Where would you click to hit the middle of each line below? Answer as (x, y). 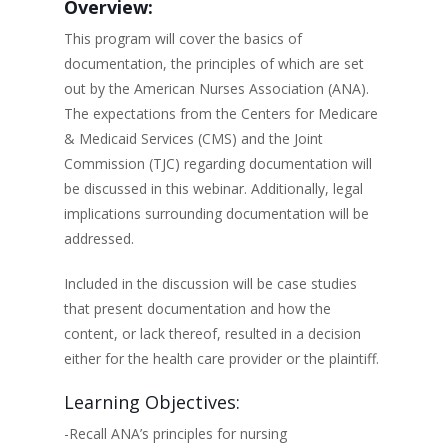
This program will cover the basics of (183, 38)
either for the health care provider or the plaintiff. (221, 358)
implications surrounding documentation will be (216, 213)
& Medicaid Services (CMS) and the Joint (193, 138)
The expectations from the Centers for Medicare (221, 113)
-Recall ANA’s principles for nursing (175, 433)
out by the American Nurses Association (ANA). (216, 88)
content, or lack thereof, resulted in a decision (212, 333)
